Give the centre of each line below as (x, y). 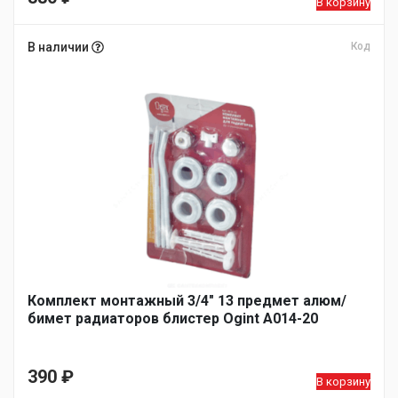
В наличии (60, 47)
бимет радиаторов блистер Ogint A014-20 (173, 318)
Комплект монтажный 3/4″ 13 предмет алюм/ (187, 301)
